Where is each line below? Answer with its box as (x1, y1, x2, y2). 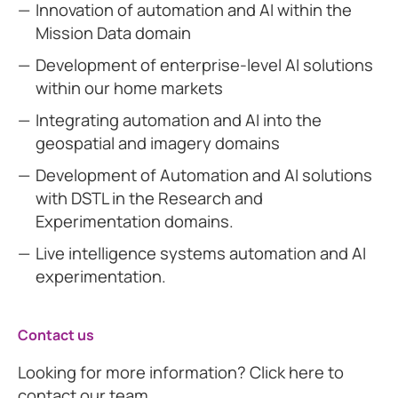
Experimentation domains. (36, 210, 234, 233)
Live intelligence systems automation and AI (36, 242, 366, 265)
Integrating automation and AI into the (36, 108, 322, 131)
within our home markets (36, 76, 223, 99)
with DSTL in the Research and (36, 187, 263, 210)
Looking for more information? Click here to (18, 361, 344, 384)
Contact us (18, 325, 94, 345)
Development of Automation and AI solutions (36, 163, 372, 187)
